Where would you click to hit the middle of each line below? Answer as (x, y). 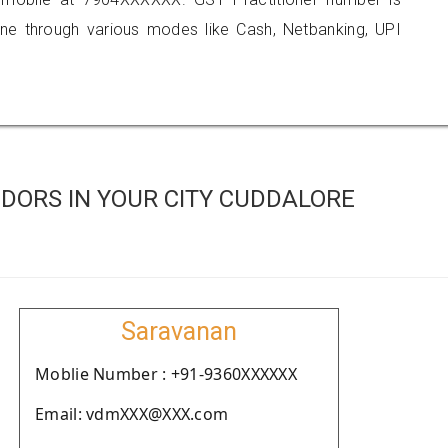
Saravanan (179, 331)
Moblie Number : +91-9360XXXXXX (166, 374)
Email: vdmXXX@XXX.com (132, 414)
